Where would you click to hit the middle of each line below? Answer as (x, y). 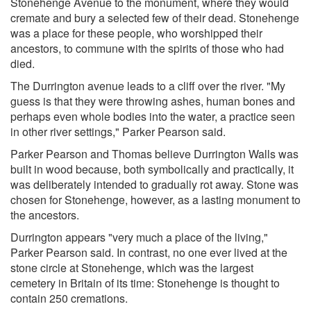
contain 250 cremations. (69, 298)
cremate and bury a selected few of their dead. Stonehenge (155, 17)
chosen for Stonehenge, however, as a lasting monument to (155, 199)
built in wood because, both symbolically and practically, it (152, 169)
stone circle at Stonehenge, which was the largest (132, 267)
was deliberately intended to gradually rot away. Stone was (154, 184)
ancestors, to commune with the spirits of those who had (147, 48)
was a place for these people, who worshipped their (136, 33)
